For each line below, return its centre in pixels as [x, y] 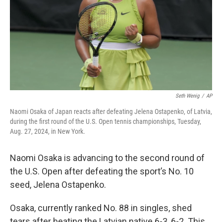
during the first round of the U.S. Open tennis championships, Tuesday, [106, 121]
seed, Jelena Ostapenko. [58, 185]
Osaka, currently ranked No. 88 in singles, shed [101, 208]
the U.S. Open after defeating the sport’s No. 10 [102, 171]
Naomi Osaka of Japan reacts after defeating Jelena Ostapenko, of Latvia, [111, 111]
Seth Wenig [187, 96]
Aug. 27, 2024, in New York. [48, 131]
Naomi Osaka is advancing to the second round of [107, 158]
